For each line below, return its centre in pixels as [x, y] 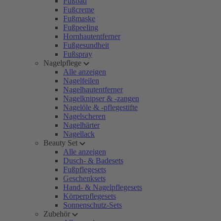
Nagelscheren [84, 116]
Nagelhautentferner [93, 90]
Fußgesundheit [86, 45]
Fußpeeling [81, 27]
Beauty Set [60, 143]
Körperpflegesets [90, 196]
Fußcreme [79, 10]
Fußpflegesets [85, 169]
